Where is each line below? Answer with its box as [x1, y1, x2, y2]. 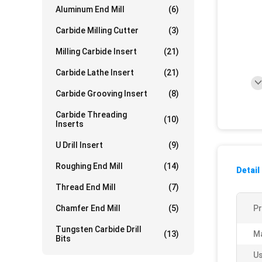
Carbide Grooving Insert [56, 89, 147, 98]
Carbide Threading [56, 110, 127, 119]
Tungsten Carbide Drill [56, 225, 142, 234]
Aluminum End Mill [56, 5, 125, 14]
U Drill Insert [56, 140, 103, 150]
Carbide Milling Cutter [56, 26, 139, 35]
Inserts [56, 119, 84, 129]
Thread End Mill [56, 182, 116, 192]
